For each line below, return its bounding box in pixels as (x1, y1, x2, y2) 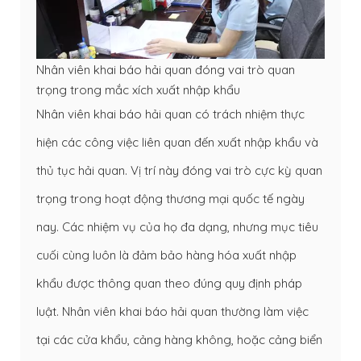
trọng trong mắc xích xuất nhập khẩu (36, 81, 240, 98)
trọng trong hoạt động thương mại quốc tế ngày (36, 190, 305, 206)
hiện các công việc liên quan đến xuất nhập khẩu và (36, 134, 318, 150)
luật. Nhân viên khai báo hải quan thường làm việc (36, 303, 309, 319)
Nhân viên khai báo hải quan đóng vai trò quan (36, 61, 295, 77)
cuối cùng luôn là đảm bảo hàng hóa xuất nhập (36, 247, 297, 263)
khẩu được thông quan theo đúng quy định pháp (36, 275, 302, 291)
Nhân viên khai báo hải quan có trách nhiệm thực (36, 106, 305, 122)
